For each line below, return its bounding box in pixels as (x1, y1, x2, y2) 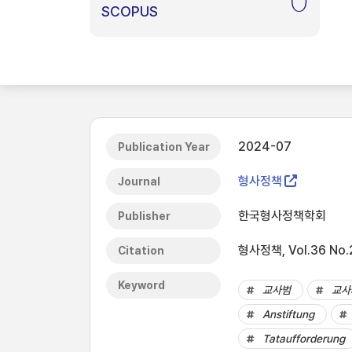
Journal (118, 175, 160, 188)
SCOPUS (101, 3, 158, 20)
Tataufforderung (262, 332, 345, 345)
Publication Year (118, 141, 210, 153)
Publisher (118, 210, 170, 222)
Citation (118, 244, 164, 257)
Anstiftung (262, 308, 314, 321)
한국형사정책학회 (238, 208, 326, 223)
